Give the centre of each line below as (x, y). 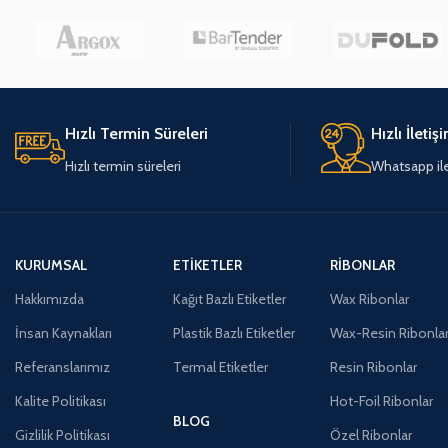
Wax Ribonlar (370, 298)
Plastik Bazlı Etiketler (233, 332)
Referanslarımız (62, 366)
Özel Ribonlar (371, 434)
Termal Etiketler (220, 366)
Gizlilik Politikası (62, 434)
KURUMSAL (51, 264)
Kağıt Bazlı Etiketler (229, 298)
